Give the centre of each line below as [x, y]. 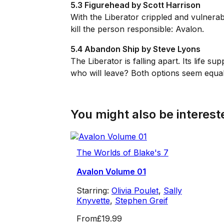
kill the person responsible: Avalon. [137, 29]
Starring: [94, 191]
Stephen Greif [141, 201]
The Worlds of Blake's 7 [122, 153]
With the [87, 17]
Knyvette [93, 201]
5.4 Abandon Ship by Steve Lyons [135, 49]
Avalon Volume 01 [111, 172]
